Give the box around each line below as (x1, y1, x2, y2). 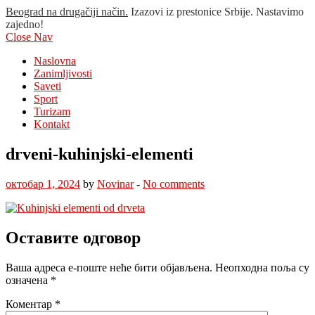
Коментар (6, 297, 55, 310)
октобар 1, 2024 (6, 177, 80, 190)
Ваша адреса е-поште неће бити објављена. (6, 261, 212, 274)
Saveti (34, 80, 61, 92)
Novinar (97, 177, 134, 190)
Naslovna (34, 55, 76, 67)
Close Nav (6, 31, 53, 43)
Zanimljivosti (34, 67, 92, 79)
